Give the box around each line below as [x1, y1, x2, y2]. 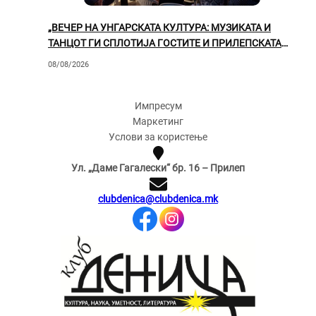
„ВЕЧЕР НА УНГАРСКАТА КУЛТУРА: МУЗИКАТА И [48, 21, 271, 33]
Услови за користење [109, 130, 207, 142]
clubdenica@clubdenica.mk [98, 193, 218, 205]
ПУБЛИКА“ [48, 52, 97, 64]
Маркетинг [133, 115, 183, 127]
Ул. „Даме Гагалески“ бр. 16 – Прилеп [71, 162, 245, 174]
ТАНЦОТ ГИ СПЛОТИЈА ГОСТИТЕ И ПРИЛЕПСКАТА [48, 37, 281, 49]
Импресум [134, 99, 182, 111]
